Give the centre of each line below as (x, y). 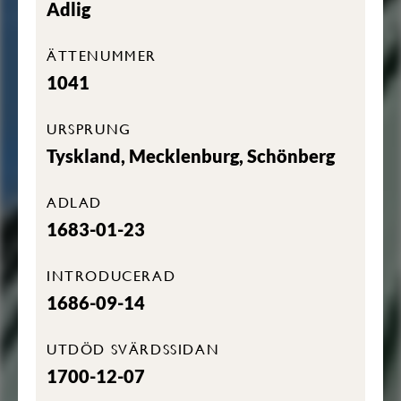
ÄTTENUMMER (102, 55)
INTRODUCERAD (111, 275)
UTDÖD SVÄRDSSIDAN (133, 349)
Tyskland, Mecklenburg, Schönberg (191, 156)
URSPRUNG (89, 128)
